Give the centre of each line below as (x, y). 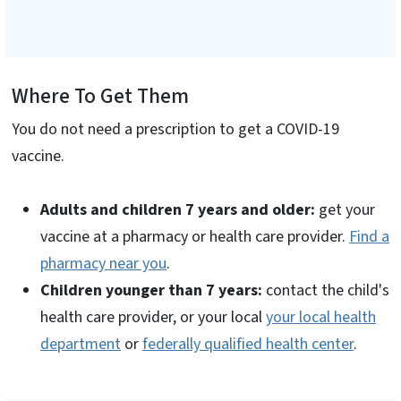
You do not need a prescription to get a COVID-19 (175, 129)
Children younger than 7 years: (151, 290)
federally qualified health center (248, 344)
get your (345, 209)
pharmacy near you (103, 263)
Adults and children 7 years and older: (178, 209)
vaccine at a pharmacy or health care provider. (195, 236)
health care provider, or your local (153, 317)
